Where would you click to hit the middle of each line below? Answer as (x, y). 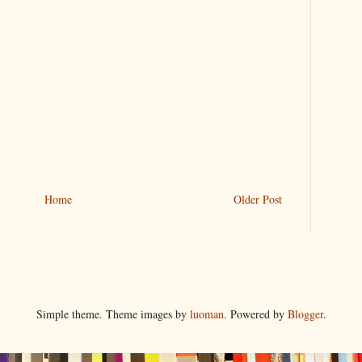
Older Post (258, 199)
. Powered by (255, 314)
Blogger (305, 314)
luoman (206, 314)
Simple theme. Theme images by (113, 314)
